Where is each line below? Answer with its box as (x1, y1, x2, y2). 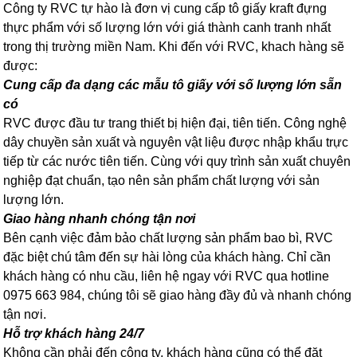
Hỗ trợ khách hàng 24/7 (3, 327, 145, 341)
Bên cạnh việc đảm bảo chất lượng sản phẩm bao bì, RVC (3, 231, 334, 245)
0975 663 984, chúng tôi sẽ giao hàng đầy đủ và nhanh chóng (3, 288, 352, 303)
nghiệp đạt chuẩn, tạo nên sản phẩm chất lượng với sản (3, 174, 320, 188)
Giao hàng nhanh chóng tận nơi (3, 212, 196, 226)
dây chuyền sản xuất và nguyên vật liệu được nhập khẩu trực (3, 135, 349, 150)
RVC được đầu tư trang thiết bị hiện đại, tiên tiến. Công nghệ (3, 116, 347, 131)
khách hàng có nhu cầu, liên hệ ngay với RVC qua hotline (3, 269, 330, 284)
